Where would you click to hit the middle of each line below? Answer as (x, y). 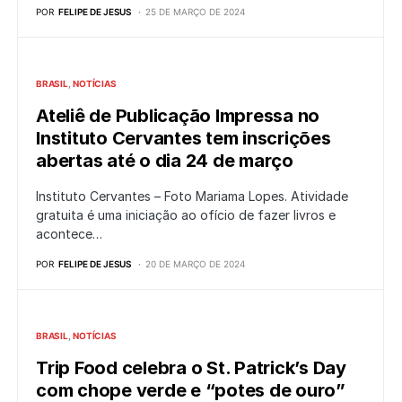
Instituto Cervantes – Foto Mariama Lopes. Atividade (192, 197)
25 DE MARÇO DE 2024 (195, 12)
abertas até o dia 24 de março (165, 161)
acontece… (69, 234)
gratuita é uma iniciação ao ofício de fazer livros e (186, 215)
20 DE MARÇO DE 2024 (195, 264)
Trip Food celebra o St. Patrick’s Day (191, 368)
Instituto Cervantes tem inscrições (184, 139)
